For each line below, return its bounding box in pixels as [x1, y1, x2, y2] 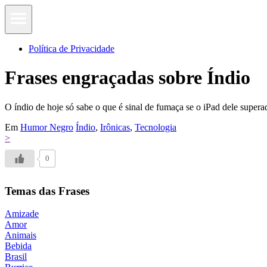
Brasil [5, 252, 27, 262]
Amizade [5, 209, 39, 219]
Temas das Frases [5, 184, 89, 197]
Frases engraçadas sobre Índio [5, 67, 250, 89]
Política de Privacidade [29, 44, 114, 54]
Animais [5, 230, 36, 241]
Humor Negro [20, 122, 73, 132]
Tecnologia [135, 122, 176, 132]
